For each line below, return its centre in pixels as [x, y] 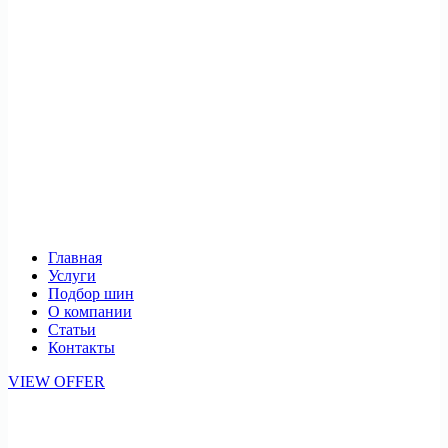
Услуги [72, 275]
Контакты [81, 347]
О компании [90, 311]
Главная [75, 257]
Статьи [72, 329]
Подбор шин [91, 293]
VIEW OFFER [56, 381]
